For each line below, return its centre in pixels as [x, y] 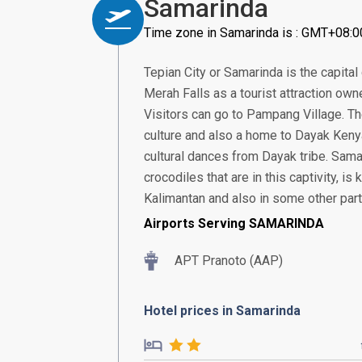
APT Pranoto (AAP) [229, 261]
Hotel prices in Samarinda [222, 311]
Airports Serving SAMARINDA [234, 223]
